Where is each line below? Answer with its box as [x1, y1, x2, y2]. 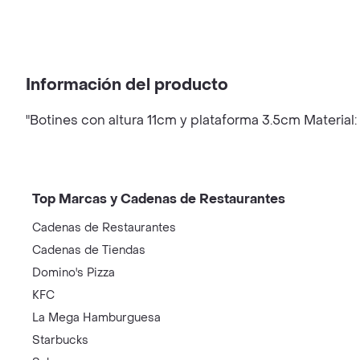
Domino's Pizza [32, 265, 115, 280]
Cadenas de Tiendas [32, 243, 145, 258]
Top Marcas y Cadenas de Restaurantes [32, 190, 285, 207]
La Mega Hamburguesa [32, 310, 161, 325]
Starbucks [32, 333, 88, 348]
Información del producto [26, 75, 228, 96]
